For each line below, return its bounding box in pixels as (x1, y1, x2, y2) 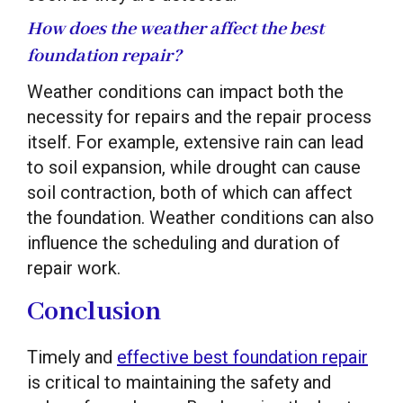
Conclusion (27, 294, 161, 329)
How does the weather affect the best (27, 17, 324, 40)
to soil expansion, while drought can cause (27, 156, 361, 178)
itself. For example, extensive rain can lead (27, 130, 363, 153)
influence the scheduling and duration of (27, 231, 340, 254)
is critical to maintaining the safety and (27, 371, 331, 393)
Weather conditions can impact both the (27, 80, 344, 103)
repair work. (27, 256, 121, 279)
